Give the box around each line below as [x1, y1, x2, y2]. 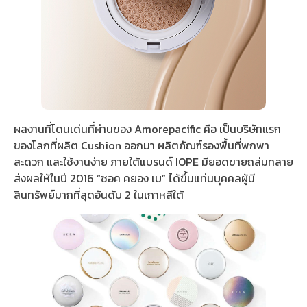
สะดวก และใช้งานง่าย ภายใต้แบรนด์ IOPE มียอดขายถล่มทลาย [14, 153, 293, 171]
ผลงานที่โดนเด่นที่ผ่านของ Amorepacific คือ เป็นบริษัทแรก [14, 121, 281, 138]
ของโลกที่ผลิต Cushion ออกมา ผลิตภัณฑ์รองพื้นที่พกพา [14, 137, 269, 154]
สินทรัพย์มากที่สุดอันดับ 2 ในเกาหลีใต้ [14, 186, 184, 204]
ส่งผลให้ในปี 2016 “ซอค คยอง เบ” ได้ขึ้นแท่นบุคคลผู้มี [14, 170, 255, 187]
